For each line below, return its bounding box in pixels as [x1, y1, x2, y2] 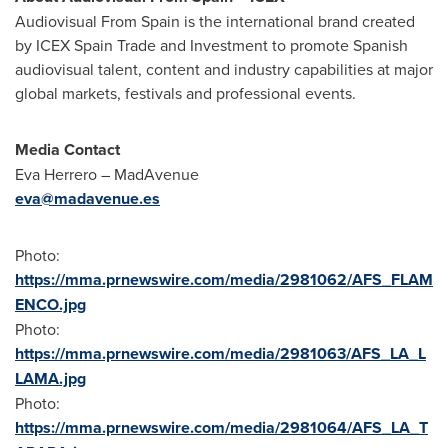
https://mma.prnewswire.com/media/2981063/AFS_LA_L [15, 342, 426, 365]
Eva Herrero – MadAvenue [15, 163, 199, 185]
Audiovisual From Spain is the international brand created [15, 10, 415, 32]
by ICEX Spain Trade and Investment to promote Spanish [15, 34, 408, 56]
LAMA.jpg [15, 367, 86, 390]
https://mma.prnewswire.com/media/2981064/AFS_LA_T [15, 416, 428, 439]
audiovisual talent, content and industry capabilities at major [15, 58, 433, 80]
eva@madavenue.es [15, 187, 160, 210]
